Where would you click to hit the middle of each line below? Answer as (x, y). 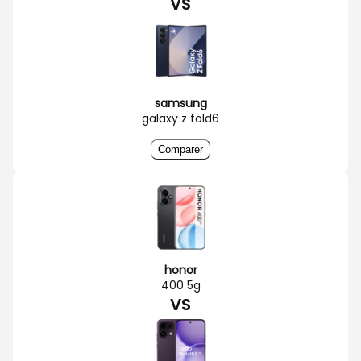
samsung (180, 103)
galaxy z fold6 (180, 118)
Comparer (180, 149)
